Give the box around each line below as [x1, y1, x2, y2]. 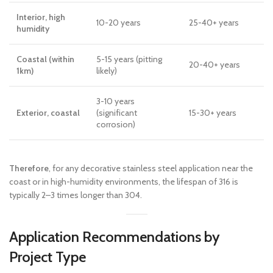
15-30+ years [189, 107, 236, 118]
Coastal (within [16, 54, 74, 65]
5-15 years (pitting [96, 54, 162, 65]
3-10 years [96, 96, 135, 107]
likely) [96, 65, 117, 76]
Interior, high [16, 12, 65, 23]
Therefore [9, 163, 49, 174]
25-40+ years [189, 17, 239, 28]
